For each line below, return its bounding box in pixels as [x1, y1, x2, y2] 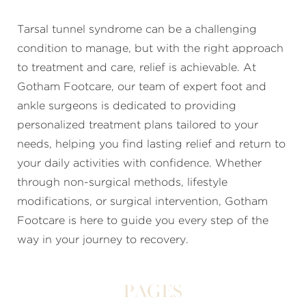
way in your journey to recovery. [17, 234, 189, 245]
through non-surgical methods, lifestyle [17, 177, 227, 188]
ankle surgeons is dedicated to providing [17, 100, 236, 111]
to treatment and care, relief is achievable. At [17, 62, 256, 73]
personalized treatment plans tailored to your [17, 120, 258, 130]
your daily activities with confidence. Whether [17, 158, 262, 169]
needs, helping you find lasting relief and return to [17, 139, 286, 150]
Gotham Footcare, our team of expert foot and [17, 81, 266, 92]
